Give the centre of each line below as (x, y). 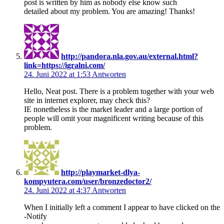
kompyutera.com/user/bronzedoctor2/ (88, 181)
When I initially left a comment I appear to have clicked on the (122, 207)
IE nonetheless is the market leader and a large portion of (113, 109)
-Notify (35, 216)
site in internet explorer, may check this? (87, 100)
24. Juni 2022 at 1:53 (58, 74)
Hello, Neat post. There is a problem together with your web (119, 91)
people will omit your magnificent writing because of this (114, 118)
